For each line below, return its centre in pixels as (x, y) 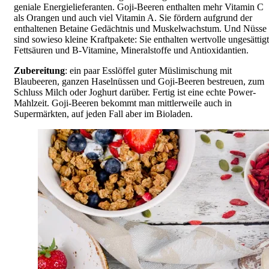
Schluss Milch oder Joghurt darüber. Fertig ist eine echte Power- (135, 92)
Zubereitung (39, 70)
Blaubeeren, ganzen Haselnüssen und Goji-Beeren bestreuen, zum (139, 81)
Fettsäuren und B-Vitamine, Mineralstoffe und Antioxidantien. (131, 50)
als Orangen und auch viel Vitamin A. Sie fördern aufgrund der (133, 17)
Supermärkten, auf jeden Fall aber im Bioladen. (103, 113)
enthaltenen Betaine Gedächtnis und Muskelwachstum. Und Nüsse (140, 28)
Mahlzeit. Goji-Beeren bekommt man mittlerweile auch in (123, 103)
